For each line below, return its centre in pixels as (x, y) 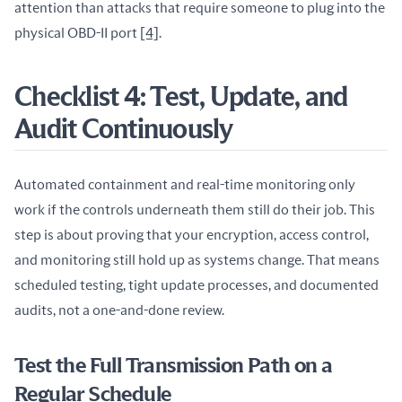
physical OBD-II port (77, 33)
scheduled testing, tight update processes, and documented (197, 285)
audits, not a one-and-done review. (119, 310)
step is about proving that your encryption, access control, (192, 235)
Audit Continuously (124, 130)
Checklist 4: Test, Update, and (181, 98)
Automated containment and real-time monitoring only (185, 185)
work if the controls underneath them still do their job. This (195, 210)
